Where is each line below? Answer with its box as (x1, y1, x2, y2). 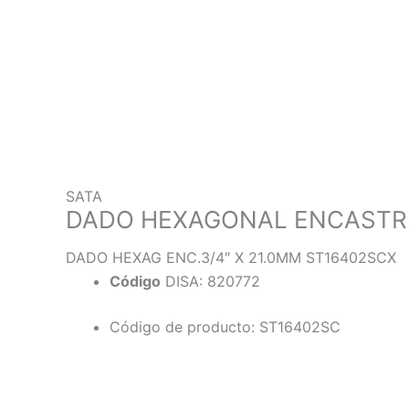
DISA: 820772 (161, 272, 260, 291)
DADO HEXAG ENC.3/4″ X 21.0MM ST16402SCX (66, 248, 396, 267)
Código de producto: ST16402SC (110, 318, 341, 337)
